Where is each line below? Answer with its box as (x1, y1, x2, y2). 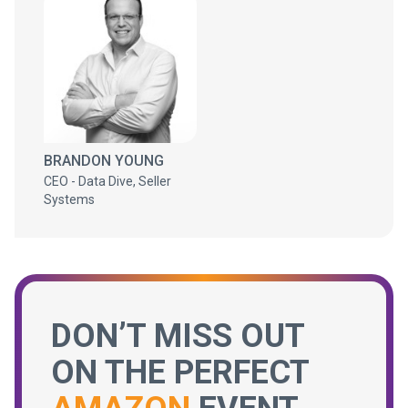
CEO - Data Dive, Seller (44, 174, 171, 189)
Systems (44, 192, 95, 207)
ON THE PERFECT (51, 353, 309, 392)
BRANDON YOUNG (44, 152, 164, 169)
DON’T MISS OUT (51, 317, 304, 355)
